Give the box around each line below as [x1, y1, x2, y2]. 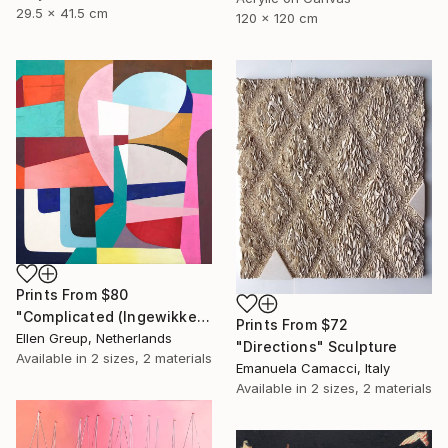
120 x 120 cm [236, 9, 318, 26]
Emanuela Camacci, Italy [236, 360, 390, 377]
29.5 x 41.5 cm [16, 5, 108, 22]
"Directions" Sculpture [236, 338, 398, 356]
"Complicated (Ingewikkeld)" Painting [196, 307, 210, 325]
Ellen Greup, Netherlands [16, 329, 172, 346]
